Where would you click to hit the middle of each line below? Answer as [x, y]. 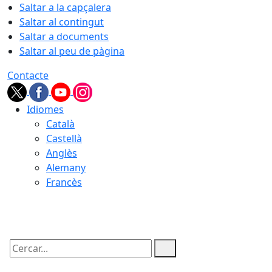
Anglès [62, 153]
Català [60, 124]
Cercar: [23, 259]
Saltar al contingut [62, 22]
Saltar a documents [64, 36]
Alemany [66, 168]
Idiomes [45, 109]
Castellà [64, 138]
